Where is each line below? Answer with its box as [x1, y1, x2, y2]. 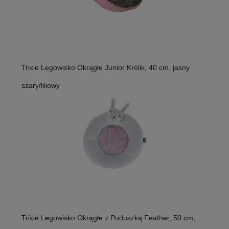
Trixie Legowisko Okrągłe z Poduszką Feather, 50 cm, [21, 214, 195, 222]
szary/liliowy [21, 81, 60, 90]
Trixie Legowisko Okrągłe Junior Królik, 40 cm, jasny [21, 63, 190, 72]
